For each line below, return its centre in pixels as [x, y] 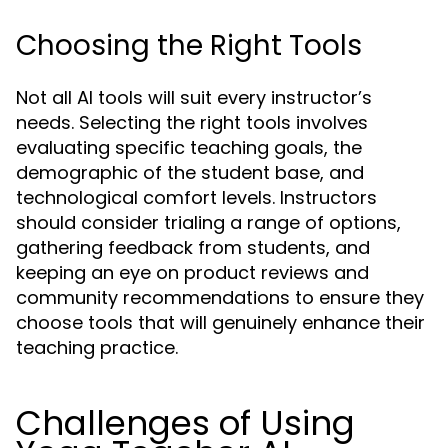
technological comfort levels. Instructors [196, 198]
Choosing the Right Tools [189, 46]
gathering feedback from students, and [193, 248]
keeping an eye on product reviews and [192, 273]
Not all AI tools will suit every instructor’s [194, 98]
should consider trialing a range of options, [208, 223]
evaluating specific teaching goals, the [189, 148]
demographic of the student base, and [190, 173]
